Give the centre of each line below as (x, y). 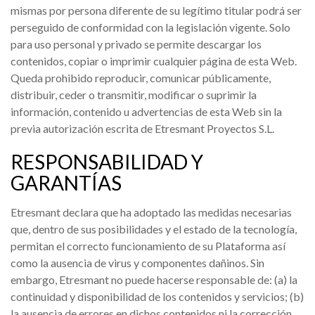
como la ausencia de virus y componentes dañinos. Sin (137, 263)
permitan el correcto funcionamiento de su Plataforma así (148, 246)
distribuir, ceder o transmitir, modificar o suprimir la (134, 95)
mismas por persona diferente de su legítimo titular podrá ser (156, 10)
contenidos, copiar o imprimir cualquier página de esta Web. (154, 61)
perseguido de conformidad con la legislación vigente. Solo (150, 27)
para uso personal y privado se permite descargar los (136, 44)
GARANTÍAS (66, 183)
